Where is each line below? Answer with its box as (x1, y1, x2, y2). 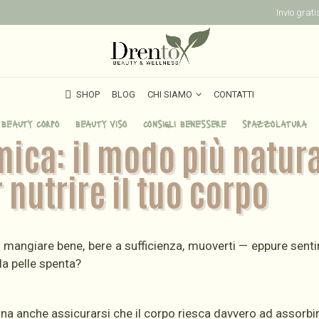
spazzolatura (241, 117, 307, 130)
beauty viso (75, 117, 127, 130)
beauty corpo (1, 117, 60, 130)
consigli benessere (142, 117, 226, 130)
